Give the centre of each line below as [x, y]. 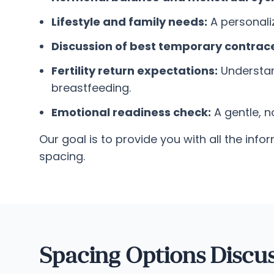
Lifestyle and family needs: [129, 22]
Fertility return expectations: [135, 71]
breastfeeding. [91, 88]
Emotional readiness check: [131, 112]
